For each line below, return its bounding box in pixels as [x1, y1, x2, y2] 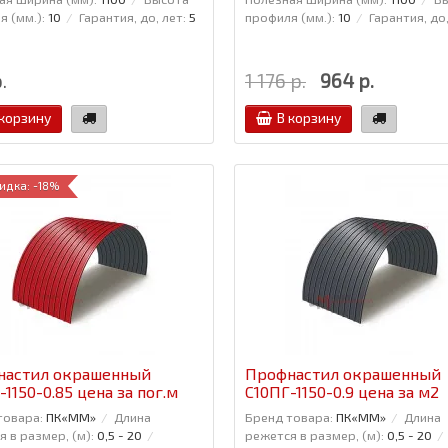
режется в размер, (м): [244, 426, 384, 443]
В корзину [276, 108, 341, 126]
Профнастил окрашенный [244, 363, 441, 383]
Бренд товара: [244, 408, 333, 425]
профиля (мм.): [244, 8, 335, 25]
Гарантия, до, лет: [79, 8, 186, 25]
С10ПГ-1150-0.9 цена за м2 [244, 381, 439, 401]
